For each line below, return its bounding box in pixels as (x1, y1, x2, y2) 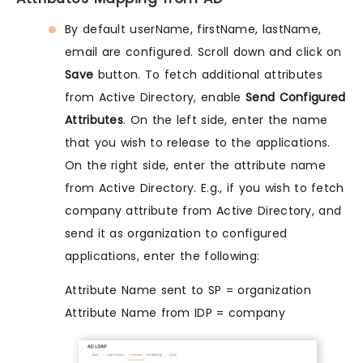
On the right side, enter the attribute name (65, 156, 326, 173)
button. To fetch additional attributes (93, 66, 322, 83)
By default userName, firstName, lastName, (65, 20, 322, 37)
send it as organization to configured (65, 224, 288, 241)
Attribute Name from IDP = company (65, 304, 285, 321)
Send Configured (246, 88, 346, 105)
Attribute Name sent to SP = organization (65, 281, 311, 298)
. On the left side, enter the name (123, 111, 328, 128)
